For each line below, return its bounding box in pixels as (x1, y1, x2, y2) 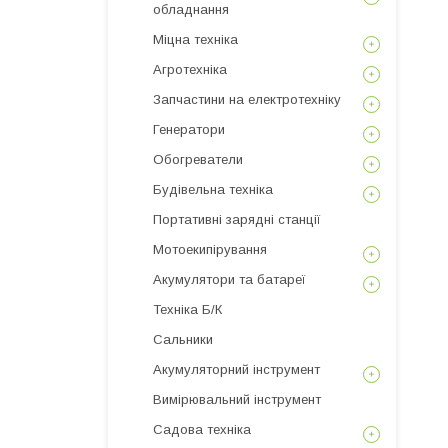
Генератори (153, 122, 225, 137)
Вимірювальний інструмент (153, 392, 321, 407)
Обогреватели (153, 152, 243, 167)
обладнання (153, 2, 229, 17)
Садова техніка (153, 422, 251, 437)
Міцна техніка (153, 32, 238, 47)
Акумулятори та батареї (153, 272, 306, 287)
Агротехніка (153, 62, 227, 77)
